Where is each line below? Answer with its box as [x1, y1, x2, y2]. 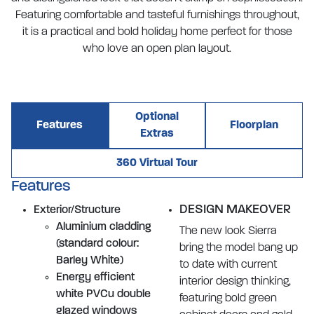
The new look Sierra [179, 226, 277, 237]
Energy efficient [56, 272, 135, 283]
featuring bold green [179, 293, 277, 304]
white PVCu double [56, 289, 151, 300]
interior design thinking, [179, 276, 291, 287]
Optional [135, 111, 179, 123]
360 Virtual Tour [116, 158, 198, 169]
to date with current [179, 259, 277, 271]
